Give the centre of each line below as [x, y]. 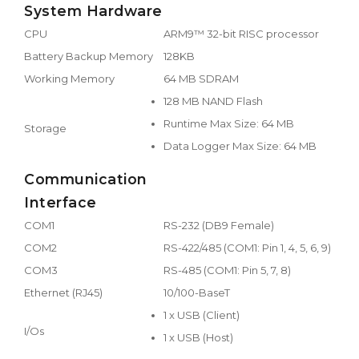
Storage [45, 128]
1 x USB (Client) [202, 315]
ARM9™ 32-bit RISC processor [241, 33]
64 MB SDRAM [201, 78]
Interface [61, 202]
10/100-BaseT [197, 292]
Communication [86, 179]
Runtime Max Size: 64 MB [229, 123]
